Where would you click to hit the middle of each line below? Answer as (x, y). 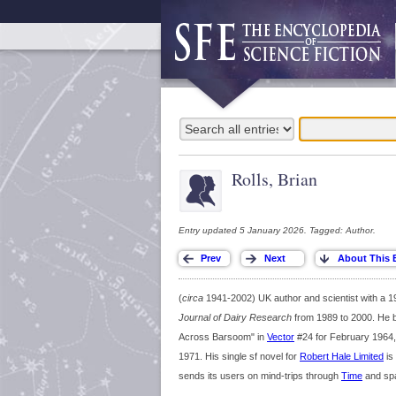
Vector (281, 337)
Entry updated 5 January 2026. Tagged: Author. (277, 230)
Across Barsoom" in (223, 337)
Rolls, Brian (274, 179)
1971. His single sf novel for (239, 356)
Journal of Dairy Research (235, 317)
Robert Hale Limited (342, 356)
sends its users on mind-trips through (260, 376)
